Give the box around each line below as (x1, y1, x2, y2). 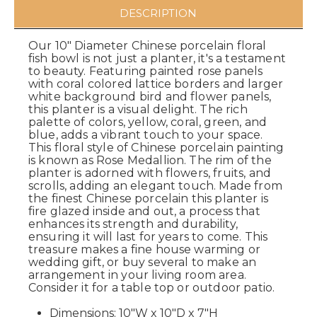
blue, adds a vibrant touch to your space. (28, 128, 263, 142)
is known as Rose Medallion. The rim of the (28, 154, 272, 168)
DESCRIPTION (119, 6, 197, 21)
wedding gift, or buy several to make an (28, 255, 257, 270)
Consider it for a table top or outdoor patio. (28, 281, 275, 295)
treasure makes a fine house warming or (28, 243, 261, 257)
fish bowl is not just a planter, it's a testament (28, 52, 286, 66)
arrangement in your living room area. (28, 268, 246, 282)
